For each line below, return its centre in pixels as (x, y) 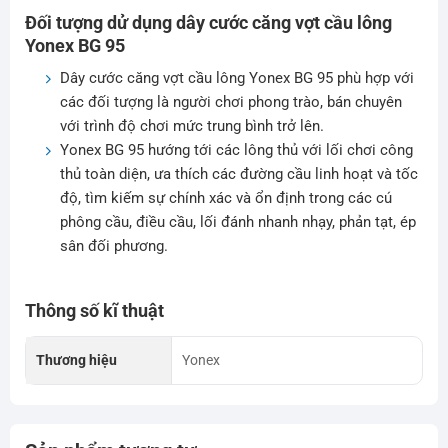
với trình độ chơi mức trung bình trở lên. (191, 126)
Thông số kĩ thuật (94, 311)
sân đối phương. (113, 246)
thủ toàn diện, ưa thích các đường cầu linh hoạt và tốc (238, 174)
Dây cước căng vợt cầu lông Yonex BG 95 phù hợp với (236, 78)
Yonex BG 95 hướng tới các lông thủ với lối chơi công (236, 150)
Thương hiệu (76, 360)
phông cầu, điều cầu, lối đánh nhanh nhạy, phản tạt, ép (237, 222)
